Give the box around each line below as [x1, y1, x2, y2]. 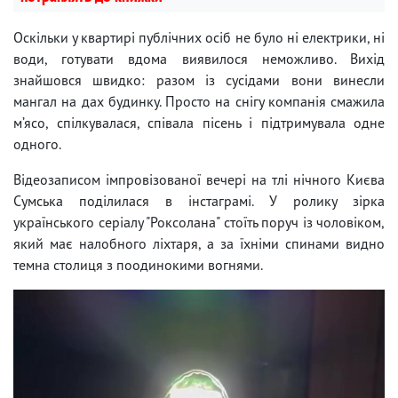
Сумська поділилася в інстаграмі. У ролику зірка [13, 191, 385, 210]
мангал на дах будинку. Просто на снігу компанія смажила [13, 92, 385, 110]
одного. [13, 134, 61, 153]
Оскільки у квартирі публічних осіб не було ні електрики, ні [13, 28, 385, 46]
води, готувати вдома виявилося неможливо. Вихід [13, 49, 385, 68]
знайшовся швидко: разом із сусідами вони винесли [13, 70, 385, 89]
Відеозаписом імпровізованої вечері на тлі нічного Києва [13, 170, 385, 188]
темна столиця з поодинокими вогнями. [13, 255, 263, 274]
